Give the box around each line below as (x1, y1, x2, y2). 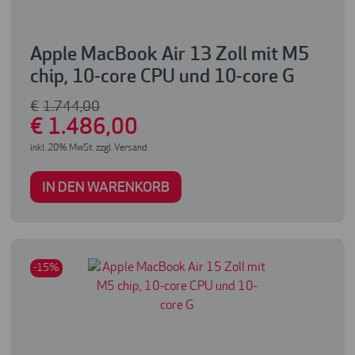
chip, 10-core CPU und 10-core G (30, 68, 296, 88)
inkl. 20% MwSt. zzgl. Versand (30, 143, 147, 154)
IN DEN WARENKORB (42, 181, 170, 197)
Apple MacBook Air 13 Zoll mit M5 (30, 46, 310, 66)
